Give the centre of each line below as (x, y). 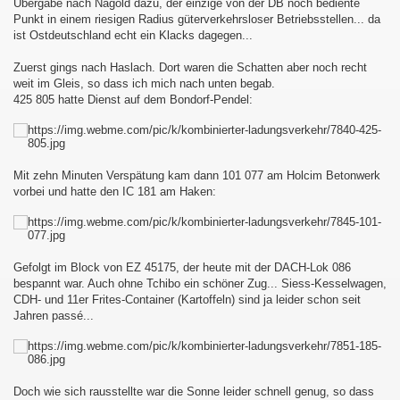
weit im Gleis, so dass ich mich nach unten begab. (144, 83)
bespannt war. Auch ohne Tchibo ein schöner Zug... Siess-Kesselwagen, (200, 283)
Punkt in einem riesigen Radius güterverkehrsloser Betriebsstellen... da (197, 19)
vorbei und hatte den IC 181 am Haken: (115, 192)
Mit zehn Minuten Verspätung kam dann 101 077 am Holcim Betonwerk (197, 175)
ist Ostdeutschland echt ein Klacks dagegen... (133, 35)
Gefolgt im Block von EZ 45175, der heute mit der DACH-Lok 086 (182, 267)
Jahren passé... (54, 316)
